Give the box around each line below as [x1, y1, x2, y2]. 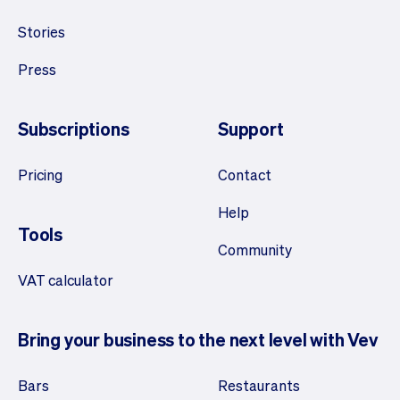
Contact [218, 164, 271, 184]
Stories [18, 21, 65, 41]
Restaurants [218, 375, 300, 395]
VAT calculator [18, 270, 113, 289]
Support [218, 116, 284, 140]
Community [218, 239, 292, 259]
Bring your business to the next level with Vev [18, 327, 378, 351]
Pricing [18, 164, 62, 184]
